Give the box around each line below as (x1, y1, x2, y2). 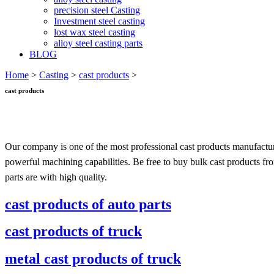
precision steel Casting (54, 5, 140, 15)
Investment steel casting (54, 16, 145, 26)
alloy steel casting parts (54, 38, 143, 48)
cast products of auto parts (5, 196, 171, 212)
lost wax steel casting (54, 27, 135, 37)
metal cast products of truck (5, 251, 181, 267)
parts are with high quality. (5, 171, 107, 182)
